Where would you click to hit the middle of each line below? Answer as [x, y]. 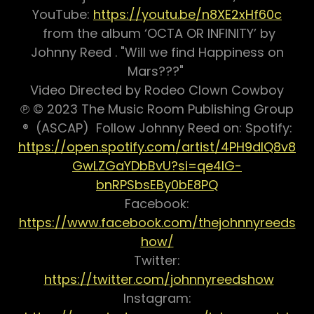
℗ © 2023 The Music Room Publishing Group [157, 109]
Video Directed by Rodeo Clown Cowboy [157, 90]
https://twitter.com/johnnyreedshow [159, 280]
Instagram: [157, 299]
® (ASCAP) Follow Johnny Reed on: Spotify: [157, 128]
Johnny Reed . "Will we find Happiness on [157, 53]
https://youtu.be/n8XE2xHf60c [187, 15]
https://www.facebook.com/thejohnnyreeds [157, 223]
